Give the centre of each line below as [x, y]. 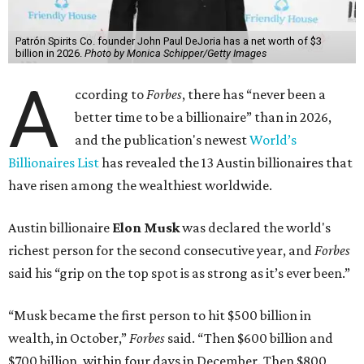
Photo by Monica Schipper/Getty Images [175, 54]
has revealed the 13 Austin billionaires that [226, 163]
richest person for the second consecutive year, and [161, 251]
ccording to [111, 95]
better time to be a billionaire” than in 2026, [204, 117]
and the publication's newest [162, 140]
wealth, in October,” [69, 338]
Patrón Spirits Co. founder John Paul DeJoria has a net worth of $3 [168, 41]
